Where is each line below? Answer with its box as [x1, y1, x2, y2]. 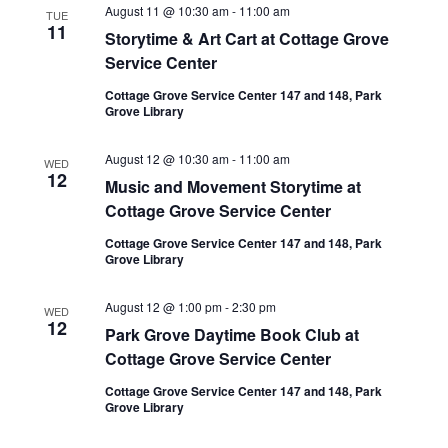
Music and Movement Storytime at [104, 175, 361, 198]
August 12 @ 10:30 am [104, 150, 229, 167]
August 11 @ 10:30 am [104, 2, 229, 19]
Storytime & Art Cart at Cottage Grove [104, 27, 389, 50]
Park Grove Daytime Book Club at [104, 323, 359, 346]
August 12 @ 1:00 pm [104, 298, 222, 315]
